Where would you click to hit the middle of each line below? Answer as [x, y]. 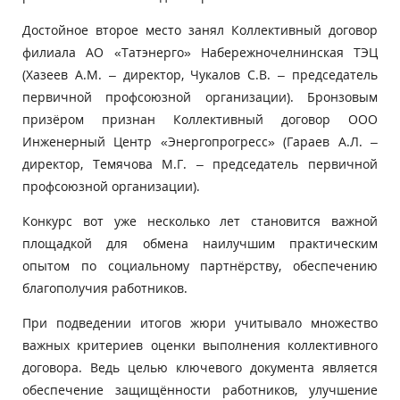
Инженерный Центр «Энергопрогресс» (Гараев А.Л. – [200, 142]
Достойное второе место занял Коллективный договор [200, 30]
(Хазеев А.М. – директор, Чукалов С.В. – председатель [200, 75]
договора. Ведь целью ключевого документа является [200, 367]
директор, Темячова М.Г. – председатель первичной [200, 164]
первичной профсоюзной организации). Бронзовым [200, 97]
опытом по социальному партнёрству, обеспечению [200, 266]
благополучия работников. [105, 288]
